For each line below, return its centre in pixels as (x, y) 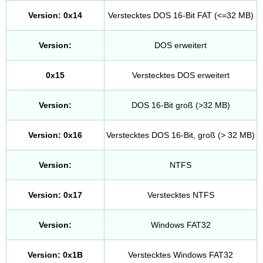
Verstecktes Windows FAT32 (181, 255)
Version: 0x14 (55, 15)
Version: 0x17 (55, 195)
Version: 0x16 (55, 135)
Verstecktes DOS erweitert (181, 75)
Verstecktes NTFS (181, 195)
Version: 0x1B (55, 255)
